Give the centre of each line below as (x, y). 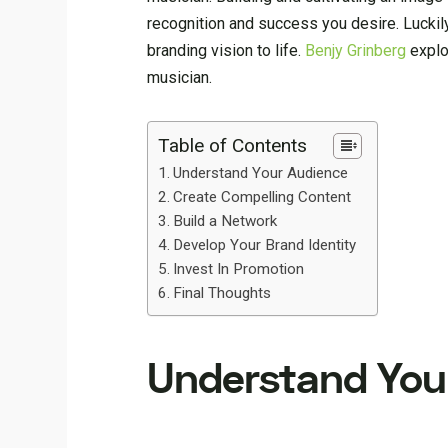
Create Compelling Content (262, 197)
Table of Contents (233, 145)
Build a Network (225, 221)
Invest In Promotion (239, 269)
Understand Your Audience (261, 173)
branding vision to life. (226, 50)
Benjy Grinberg (356, 50)
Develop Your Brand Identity (265, 245)
